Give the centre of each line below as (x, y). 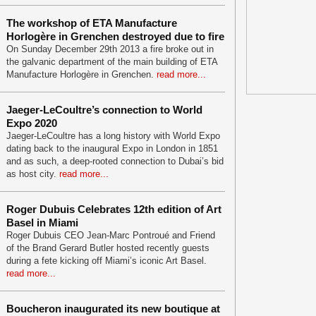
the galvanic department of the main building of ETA (112, 62)
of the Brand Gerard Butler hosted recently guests (108, 248)
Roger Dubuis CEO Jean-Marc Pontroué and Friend (111, 235)
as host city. (33, 174)
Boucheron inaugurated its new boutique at (113, 309)
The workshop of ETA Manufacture (92, 23)
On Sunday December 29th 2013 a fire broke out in (110, 49)
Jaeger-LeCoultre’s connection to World (104, 110)
